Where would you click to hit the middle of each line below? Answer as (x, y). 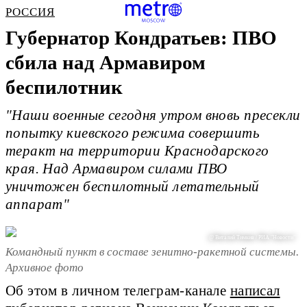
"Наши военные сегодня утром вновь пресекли (153, 115)
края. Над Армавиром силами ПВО (116, 169)
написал (255, 291)
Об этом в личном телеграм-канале (118, 291)
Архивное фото (45, 267)
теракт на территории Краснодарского (137, 151)
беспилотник (64, 87)
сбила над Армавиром (106, 62)
